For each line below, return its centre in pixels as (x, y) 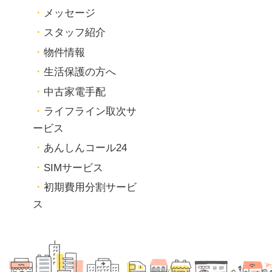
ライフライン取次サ (90, 112)
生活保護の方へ (80, 72)
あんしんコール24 (86, 148)
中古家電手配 (75, 92)
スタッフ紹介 (75, 33)
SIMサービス (74, 168)
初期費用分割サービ (90, 188)
